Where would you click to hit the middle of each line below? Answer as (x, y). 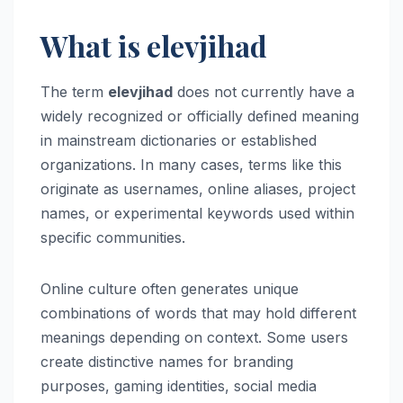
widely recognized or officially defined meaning (200, 116)
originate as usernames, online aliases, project (198, 189)
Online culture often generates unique (170, 289)
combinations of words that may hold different (198, 313)
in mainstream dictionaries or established (179, 141)
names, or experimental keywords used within (197, 214)
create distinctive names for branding (167, 362)
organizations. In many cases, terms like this (191, 165)
